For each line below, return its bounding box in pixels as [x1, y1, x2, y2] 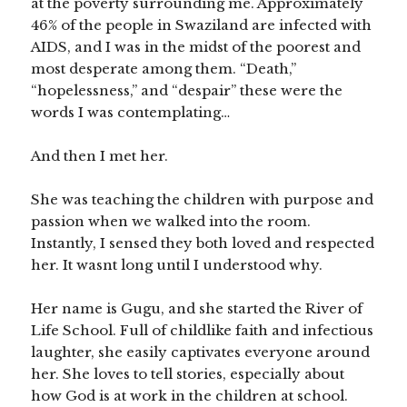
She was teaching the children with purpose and [31, 191, 374, 209]
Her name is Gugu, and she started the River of [31, 300, 363, 318]
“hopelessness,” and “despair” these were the [31, 82, 343, 100]
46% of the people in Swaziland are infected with [31, 16, 372, 35]
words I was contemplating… [31, 104, 231, 122]
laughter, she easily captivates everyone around [31, 343, 371, 362]
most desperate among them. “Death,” [31, 60, 297, 78]
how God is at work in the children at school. [31, 387, 349, 405]
